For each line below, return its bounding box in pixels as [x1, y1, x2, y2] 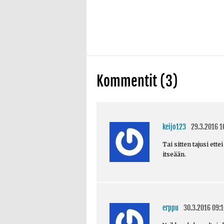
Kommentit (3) [96, 72, 178, 90]
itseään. [162, 150, 186, 158]
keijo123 [162, 122, 186, 131]
